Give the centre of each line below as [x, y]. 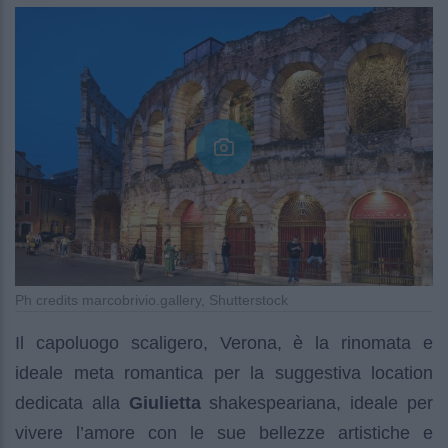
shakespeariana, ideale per [317, 403]
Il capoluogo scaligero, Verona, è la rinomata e [224, 343]
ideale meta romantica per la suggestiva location [224, 373]
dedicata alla [72, 403]
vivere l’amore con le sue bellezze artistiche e [224, 433]
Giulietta [164, 403]
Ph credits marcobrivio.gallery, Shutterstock [151, 300]
